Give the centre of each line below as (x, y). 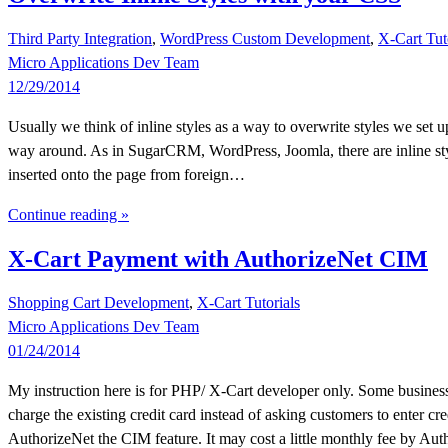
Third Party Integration (80, 39)
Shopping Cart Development (98, 303)
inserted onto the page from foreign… (126, 175)
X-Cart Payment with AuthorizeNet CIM (218, 259)
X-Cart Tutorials (248, 303)
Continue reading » (68, 215)
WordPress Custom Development (265, 39)
